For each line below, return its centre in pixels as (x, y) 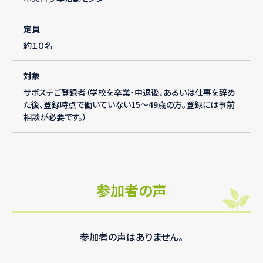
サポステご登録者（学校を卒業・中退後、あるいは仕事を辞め (129, 92)
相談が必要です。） (55, 117)
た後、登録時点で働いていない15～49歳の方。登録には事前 (129, 105)
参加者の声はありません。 (131, 237)
